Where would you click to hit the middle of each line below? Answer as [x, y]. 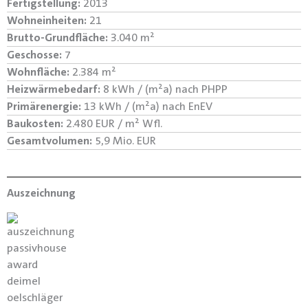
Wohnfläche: [38, 72]
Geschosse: [34, 55]
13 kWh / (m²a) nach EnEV [147, 107]
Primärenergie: [44, 107]
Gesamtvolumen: [49, 141]
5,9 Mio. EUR [124, 141]
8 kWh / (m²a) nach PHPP [164, 89]
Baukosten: [35, 124]
